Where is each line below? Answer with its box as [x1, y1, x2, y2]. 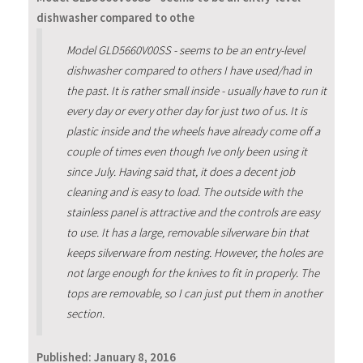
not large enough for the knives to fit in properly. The [66, 265, 319, 280]
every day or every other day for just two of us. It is [66, 103, 307, 118]
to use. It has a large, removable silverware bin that [66, 224, 309, 240]
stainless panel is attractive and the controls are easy [66, 204, 319, 220]
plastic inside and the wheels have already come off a [66, 123, 320, 139]
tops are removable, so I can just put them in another [66, 285, 322, 301]
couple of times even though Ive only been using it [66, 143, 307, 159]
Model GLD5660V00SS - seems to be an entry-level [66, 42, 305, 58]
